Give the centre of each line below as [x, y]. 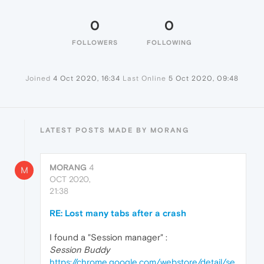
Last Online [144, 78]
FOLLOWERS [95, 42]
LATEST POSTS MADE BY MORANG [115, 130]
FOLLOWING [169, 42]
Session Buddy [80, 250]
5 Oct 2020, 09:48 [204, 78]
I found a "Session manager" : [108, 237]
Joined [38, 78]
